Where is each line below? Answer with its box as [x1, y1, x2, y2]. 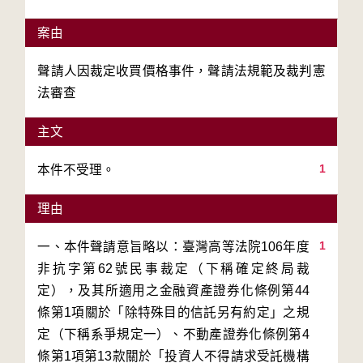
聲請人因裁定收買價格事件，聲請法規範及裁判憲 [37, 64, 326, 78]
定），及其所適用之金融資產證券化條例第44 [37, 284, 310, 297]
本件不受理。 [37, 163, 116, 177]
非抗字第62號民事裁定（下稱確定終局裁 [37, 262, 310, 275]
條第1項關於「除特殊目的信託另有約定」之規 [37, 305, 310, 319]
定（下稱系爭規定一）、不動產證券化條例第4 [37, 327, 310, 341]
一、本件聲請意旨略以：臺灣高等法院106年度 [37, 240, 310, 254]
